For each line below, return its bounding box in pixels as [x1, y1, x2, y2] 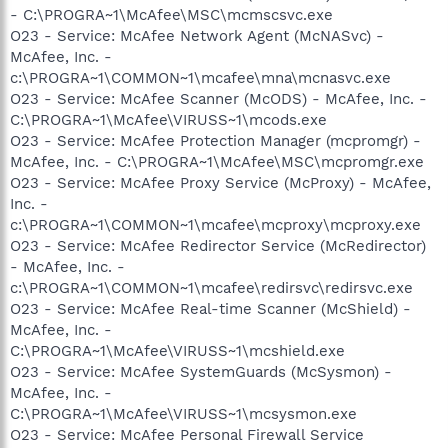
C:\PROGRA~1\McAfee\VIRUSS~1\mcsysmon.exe [10, 404, 357, 423]
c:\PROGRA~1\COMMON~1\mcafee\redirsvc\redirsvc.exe [10, 278, 413, 297]
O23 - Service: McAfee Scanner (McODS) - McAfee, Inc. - [10, 89, 427, 108]
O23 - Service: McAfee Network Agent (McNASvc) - [10, 26, 384, 45]
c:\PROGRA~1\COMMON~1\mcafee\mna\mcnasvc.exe [10, 68, 391, 87]
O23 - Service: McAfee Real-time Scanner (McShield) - [10, 299, 411, 318]
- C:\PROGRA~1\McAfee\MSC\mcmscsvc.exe [10, 5, 333, 24]
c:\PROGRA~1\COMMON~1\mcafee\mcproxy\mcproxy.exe [10, 215, 421, 234]
